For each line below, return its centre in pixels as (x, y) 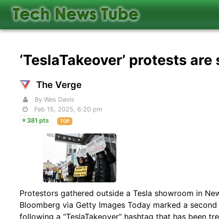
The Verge (59, 85)
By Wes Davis (55, 99)
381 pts (38, 120)
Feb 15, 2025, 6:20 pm (68, 109)
